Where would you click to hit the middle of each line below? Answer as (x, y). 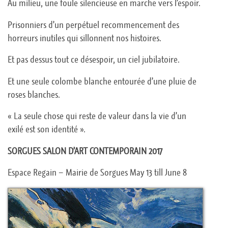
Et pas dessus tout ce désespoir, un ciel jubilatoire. (93, 60)
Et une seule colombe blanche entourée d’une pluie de (102, 81)
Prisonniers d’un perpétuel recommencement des (93, 25)
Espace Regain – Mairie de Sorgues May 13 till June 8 (97, 173)
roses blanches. (34, 94)
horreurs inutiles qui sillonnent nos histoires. (84, 38)
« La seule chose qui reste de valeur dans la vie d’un (97, 116)
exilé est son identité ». (46, 130)
